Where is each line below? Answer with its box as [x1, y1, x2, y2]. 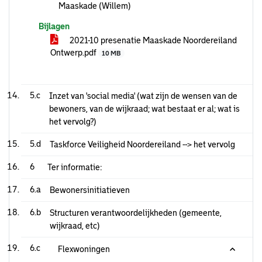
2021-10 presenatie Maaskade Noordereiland [68, 36, 237, 45]
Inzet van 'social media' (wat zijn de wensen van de [49, 91, 237, 101]
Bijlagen [39, 22, 70, 31]
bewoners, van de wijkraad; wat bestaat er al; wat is [49, 104, 240, 113]
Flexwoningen [58, 244, 110, 254]
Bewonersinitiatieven [50, 185, 130, 195]
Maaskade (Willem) [58, 1, 131, 11]
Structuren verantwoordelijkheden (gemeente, [50, 208, 222, 218]
